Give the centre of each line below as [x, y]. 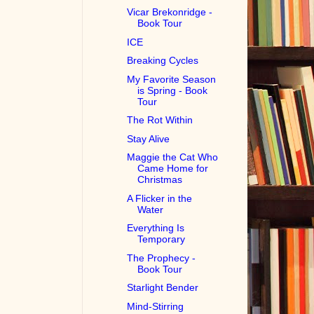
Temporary [162, 239]
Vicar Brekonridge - [170, 12]
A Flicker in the [160, 198]
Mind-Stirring [156, 306]
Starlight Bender [163, 288]
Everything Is [156, 228]
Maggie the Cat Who [173, 157]
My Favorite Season [172, 79]
